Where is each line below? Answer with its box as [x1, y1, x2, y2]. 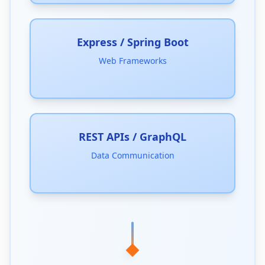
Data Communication [91, 150, 174, 161]
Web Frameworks [98, 55, 167, 66]
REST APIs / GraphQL [79, 130, 186, 144]
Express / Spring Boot [76, 35, 189, 49]
